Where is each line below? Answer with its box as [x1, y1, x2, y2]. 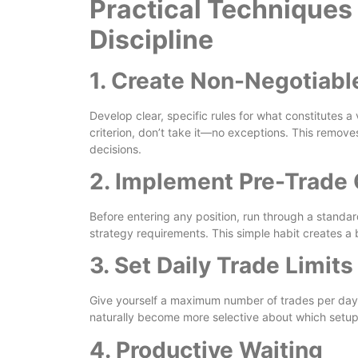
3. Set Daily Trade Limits [89, 252, 353, 280]
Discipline [89, 23, 213, 55]
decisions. [89, 141, 141, 156]
